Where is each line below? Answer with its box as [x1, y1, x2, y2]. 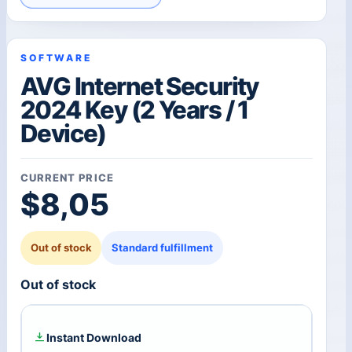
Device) [20, 119, 106, 149]
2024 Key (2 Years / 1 [20, 95, 248, 126]
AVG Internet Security [20, 71, 258, 102]
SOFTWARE [20, 51, 93, 64]
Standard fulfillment [112, 240, 214, 254]
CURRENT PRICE [20, 171, 114, 185]
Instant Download [46, 330, 141, 344]
